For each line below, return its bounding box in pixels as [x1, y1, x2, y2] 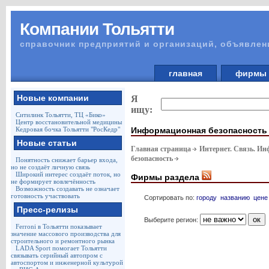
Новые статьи [16, 138, 77, 148]
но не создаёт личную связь [10, 163, 90, 171]
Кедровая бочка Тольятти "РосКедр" [15, 125, 120, 133]
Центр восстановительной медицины [15, 118, 122, 125]
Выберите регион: [144, 216, 200, 223]
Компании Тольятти [19, 20, 174, 38]
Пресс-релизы [16, 205, 78, 214]
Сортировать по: [144, 193, 196, 201]
